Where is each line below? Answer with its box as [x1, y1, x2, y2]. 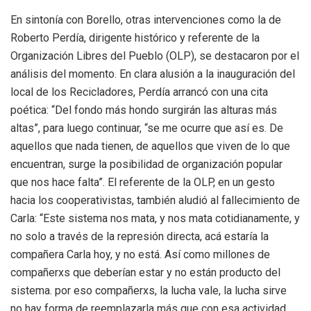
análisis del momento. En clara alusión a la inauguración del [10, 67, 295, 81]
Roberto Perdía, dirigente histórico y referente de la [10, 31, 260, 45]
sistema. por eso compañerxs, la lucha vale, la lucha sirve [10, 284, 287, 298]
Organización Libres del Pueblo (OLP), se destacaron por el [10, 49, 299, 63]
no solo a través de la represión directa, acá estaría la [10, 230, 269, 244]
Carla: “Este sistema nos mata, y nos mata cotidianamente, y [10, 212, 300, 226]
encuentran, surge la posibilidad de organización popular [10, 158, 283, 171]
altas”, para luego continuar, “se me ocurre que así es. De [10, 121, 283, 135]
